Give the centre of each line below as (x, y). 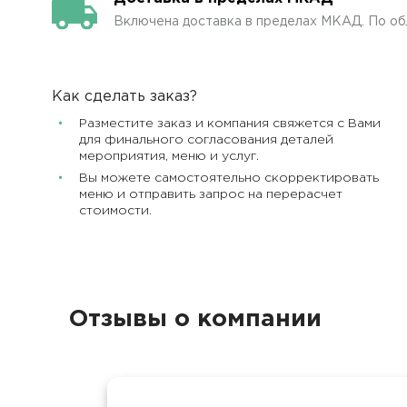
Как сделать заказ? (124, 97)
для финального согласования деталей (206, 140)
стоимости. (115, 211)
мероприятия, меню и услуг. (169, 156)
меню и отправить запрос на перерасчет (211, 194)
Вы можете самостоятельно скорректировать (229, 178)
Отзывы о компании (195, 319)
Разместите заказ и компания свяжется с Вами (230, 124)
